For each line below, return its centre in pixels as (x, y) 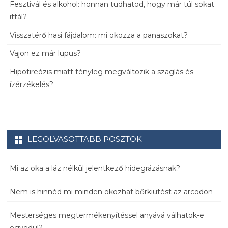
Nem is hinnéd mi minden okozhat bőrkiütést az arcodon (111, 192)
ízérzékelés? (32, 85)
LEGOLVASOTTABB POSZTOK (85, 139)
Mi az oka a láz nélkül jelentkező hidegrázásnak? (95, 169)
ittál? (18, 17)
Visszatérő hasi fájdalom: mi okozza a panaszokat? (99, 35)
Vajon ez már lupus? (45, 54)
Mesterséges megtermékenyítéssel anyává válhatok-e (107, 216)
